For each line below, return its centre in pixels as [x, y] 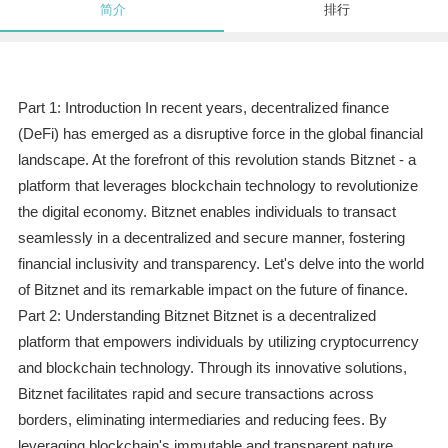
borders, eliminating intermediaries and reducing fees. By [202, 420]
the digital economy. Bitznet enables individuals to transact [206, 212]
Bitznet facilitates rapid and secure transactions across [195, 394]
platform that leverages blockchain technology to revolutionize [217, 186]
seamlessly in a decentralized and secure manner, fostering [211, 238]
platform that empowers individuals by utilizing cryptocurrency [218, 342]
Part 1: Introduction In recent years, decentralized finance [203, 108]
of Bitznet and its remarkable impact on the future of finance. [212, 290]
